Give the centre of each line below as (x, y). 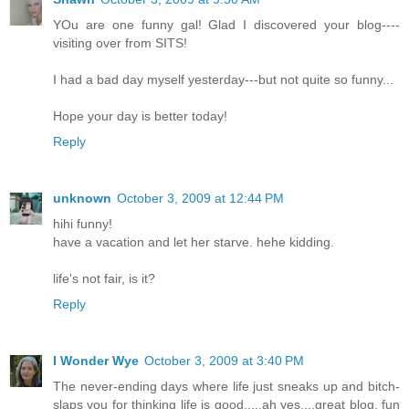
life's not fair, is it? (104, 279)
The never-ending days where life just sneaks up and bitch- (226, 387)
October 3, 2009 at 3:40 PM (224, 361)
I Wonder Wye (96, 361)
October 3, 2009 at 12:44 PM (200, 199)
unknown (82, 199)
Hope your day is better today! (140, 116)
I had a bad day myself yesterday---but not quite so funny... (223, 80)
